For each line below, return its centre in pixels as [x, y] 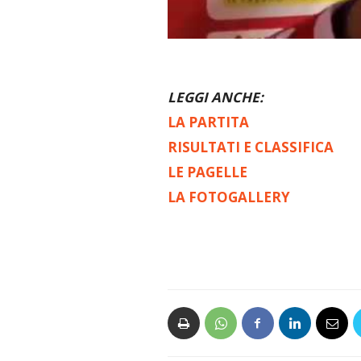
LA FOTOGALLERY [228, 197]
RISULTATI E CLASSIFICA [250, 147]
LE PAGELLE [207, 172]
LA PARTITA [208, 122]
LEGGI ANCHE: [215, 98]
